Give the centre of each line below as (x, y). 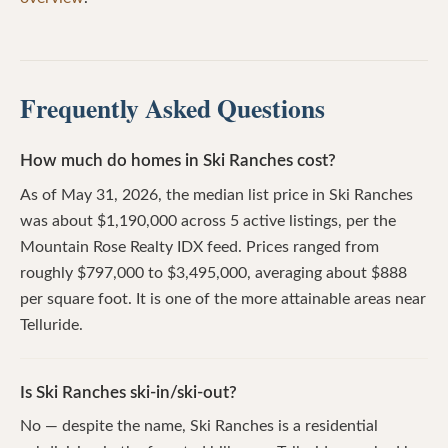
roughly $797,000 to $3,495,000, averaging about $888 (213, 272)
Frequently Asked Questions (172, 108)
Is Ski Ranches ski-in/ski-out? (128, 392)
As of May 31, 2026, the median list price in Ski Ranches (216, 194)
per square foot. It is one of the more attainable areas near (223, 298)
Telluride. (51, 324)
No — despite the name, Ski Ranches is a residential (199, 425)
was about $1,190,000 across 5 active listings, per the (208, 220)
